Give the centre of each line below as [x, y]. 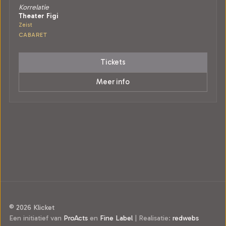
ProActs [76, 218]
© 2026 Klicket [32, 207]
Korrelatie [34, 7]
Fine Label [116, 218]
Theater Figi [39, 16]
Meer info [113, 82]
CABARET [33, 35]
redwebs [186, 218]
